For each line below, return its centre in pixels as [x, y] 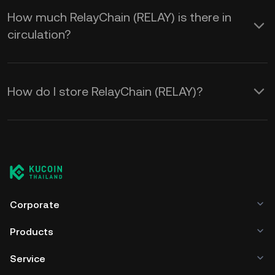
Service [28, 259]
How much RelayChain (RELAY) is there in [119, 17]
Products [32, 232]
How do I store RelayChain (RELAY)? [105, 91]
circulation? [39, 34]
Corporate [35, 205]
